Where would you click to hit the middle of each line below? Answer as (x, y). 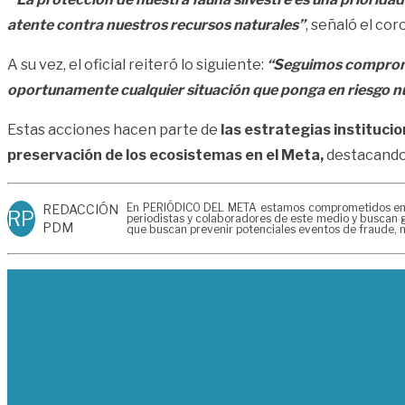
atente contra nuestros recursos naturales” (156, 25)
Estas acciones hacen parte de (113, 130)
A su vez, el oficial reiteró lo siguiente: (137, 65)
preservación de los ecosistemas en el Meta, (165, 155)
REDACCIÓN (80, 210)
